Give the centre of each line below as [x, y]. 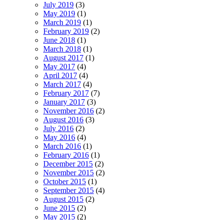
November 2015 [69, 172]
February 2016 [66, 155]
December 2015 [68, 164]
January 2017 [64, 102]
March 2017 [62, 84]
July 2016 [58, 128]
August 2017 [63, 57]
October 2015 [65, 181]
